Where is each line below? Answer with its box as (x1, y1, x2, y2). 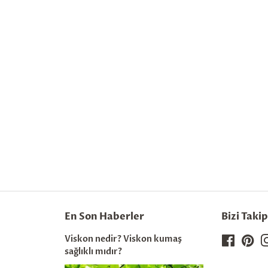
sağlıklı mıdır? (65, 246, 122, 257)
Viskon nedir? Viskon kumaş (65, 233, 182, 245)
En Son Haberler (65, 209, 144, 223)
